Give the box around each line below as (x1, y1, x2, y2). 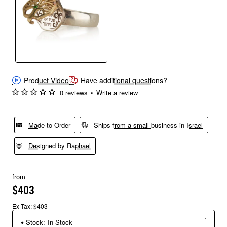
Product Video (24, 75, 69, 86)
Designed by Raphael (28, 141, 91, 151)
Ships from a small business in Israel (94, 120, 203, 130)
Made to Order (28, 120, 71, 130)
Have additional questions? (81, 75, 167, 86)
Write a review (96, 87, 138, 97)
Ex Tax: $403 (12, 202, 48, 211)
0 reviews (60, 87, 88, 97)
